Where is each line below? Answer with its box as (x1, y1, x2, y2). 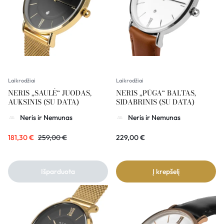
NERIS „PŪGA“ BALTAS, (116, 87, 196, 99)
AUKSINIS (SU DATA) (8, 96, 79, 108)
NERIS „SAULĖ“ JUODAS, (8, 87, 91, 99)
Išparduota (41, 167, 75, 176)
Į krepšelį (152, 167, 179, 176)
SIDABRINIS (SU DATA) (116, 96, 194, 108)
